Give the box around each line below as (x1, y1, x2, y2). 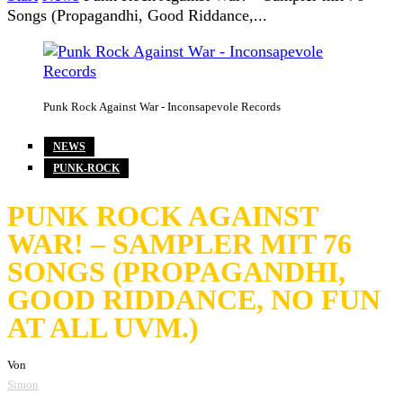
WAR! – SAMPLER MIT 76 (7, 227, 352, 260)
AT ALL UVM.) (7, 310, 199, 344)
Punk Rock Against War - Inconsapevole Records (43, 100, 281, 114)
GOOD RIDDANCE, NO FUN (7, 282, 381, 316)
